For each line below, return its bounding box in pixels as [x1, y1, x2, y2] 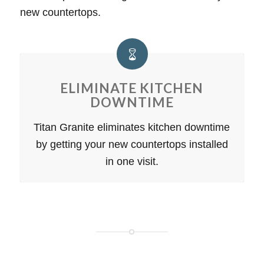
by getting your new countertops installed [35, 138, 228, 150]
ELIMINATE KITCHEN [60, 80, 204, 96]
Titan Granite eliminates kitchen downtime [34, 121, 230, 133]
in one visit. [105, 155, 159, 167]
